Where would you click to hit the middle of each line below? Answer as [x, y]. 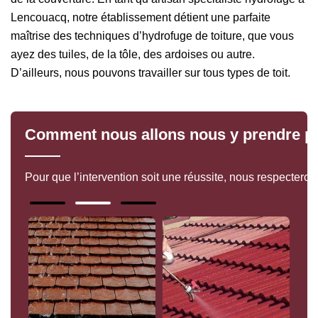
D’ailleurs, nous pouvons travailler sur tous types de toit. [150, 72]
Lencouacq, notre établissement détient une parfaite [141, 17]
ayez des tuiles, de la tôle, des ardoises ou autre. [133, 54]
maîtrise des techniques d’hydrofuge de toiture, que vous [152, 35]
